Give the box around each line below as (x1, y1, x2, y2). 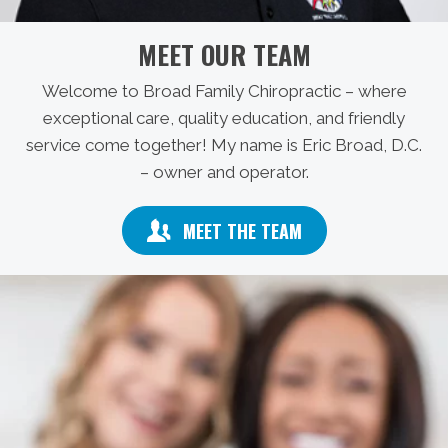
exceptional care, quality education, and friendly (43, 108, 405, 128)
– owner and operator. (139, 162, 309, 182)
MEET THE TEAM (182, 217, 302, 244)
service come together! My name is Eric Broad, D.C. (26, 135, 422, 155)
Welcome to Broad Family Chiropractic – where (41, 81, 407, 101)
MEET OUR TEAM (137, 35, 311, 74)
